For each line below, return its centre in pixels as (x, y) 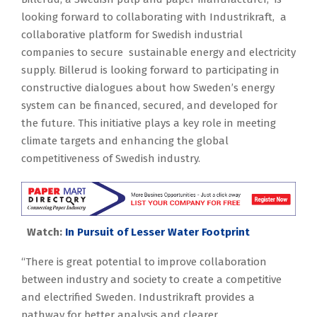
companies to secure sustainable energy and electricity (158, 53)
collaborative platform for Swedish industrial (132, 35)
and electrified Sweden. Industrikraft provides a (138, 298)
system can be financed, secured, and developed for (149, 106)
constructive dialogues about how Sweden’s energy (148, 88)
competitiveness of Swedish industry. (111, 159)
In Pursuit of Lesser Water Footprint (157, 232)
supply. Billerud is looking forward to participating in (150, 70)
